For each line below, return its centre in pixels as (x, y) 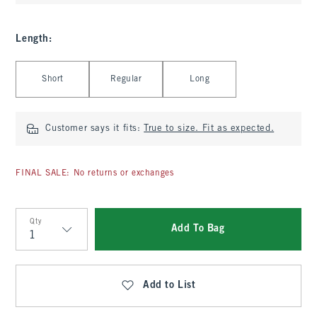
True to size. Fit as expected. (209, 129)
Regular (126, 79)
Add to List (169, 286)
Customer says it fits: (95, 129)
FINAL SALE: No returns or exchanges (95, 173)
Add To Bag (198, 229)
